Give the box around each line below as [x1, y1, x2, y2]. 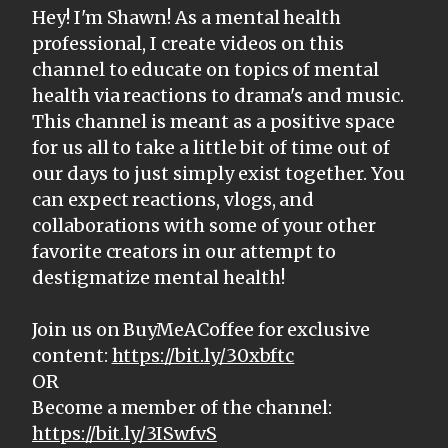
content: [32, 343, 112, 367]
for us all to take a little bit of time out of [32, 135, 390, 159]
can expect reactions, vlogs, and [32, 187, 315, 211]
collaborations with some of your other [32, 213, 376, 237]
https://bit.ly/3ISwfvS [32, 421, 217, 445]
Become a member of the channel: [32, 395, 333, 419]
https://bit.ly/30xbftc [111, 343, 295, 367]
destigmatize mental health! [32, 265, 285, 289]
